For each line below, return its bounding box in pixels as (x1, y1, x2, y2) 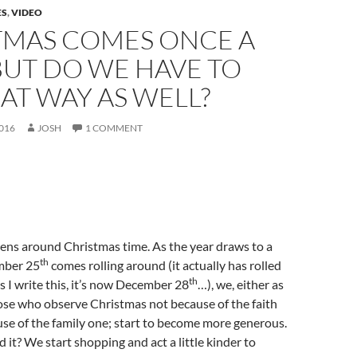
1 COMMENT (85, 122, 143, 134)
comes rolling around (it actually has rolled (49, 257, 281, 273)
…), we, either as (198, 277, 284, 292)
